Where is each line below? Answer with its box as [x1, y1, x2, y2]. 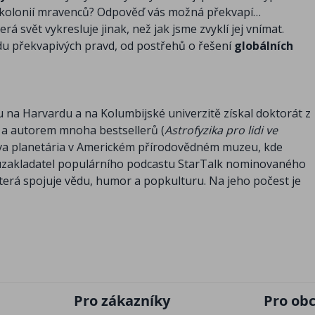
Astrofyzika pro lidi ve [165, 122, 278, 139]
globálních [234, 38, 293, 54]
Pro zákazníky [73, 290, 170, 310]
